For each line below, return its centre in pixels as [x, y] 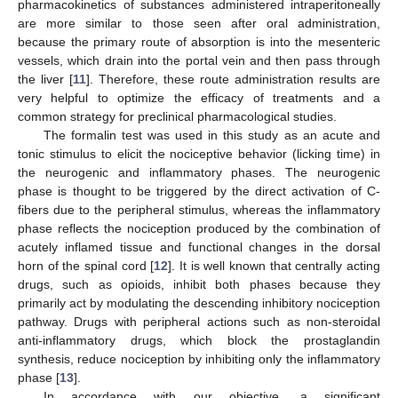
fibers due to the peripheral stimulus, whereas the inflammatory [199, 210]
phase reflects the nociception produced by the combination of [199, 229]
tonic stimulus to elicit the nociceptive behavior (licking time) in [199, 154]
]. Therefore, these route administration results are [233, 80]
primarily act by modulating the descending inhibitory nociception [199, 303]
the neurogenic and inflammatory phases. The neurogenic [199, 173]
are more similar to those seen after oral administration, [199, 24]
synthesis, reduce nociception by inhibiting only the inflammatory [199, 359]
